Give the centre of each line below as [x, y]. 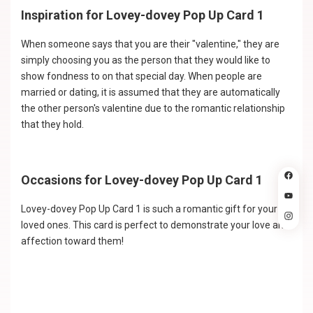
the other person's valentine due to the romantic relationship [153, 108]
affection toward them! [73, 241]
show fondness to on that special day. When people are [141, 76]
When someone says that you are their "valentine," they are [150, 44]
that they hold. [52, 124]
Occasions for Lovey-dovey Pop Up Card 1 [142, 180]
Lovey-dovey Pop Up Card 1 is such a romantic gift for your [149, 209]
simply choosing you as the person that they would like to [146, 60]
